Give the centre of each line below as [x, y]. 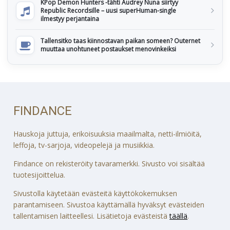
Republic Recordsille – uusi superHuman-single [108, 11]
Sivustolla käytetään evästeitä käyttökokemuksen [95, 193]
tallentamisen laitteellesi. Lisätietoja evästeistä [92, 216]
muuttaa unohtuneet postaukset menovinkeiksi [108, 49]
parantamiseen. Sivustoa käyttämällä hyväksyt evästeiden [109, 204]
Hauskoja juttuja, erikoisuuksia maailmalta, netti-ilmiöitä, [108, 133]
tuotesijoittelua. [40, 175]
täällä [179, 216]
